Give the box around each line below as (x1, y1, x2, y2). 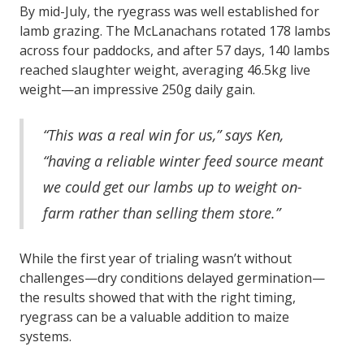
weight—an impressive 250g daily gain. (19, 80, 258, 99)
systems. (19, 327, 75, 346)
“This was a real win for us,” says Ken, (43, 125, 284, 145)
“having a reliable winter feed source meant (43, 151, 323, 171)
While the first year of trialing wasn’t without (19, 249, 292, 268)
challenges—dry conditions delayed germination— (19, 269, 325, 288)
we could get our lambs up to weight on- (43, 177, 302, 197)
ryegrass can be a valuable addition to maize (19, 308, 289, 327)
